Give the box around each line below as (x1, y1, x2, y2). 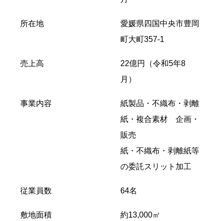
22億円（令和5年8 (120, 59, 185, 68)
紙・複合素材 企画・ (120, 115, 199, 124)
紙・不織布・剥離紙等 (120, 147, 199, 155)
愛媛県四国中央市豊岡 (120, 19, 199, 28)
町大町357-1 (120, 35, 164, 44)
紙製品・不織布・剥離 (120, 99, 199, 108)
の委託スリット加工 (120, 162, 191, 171)
